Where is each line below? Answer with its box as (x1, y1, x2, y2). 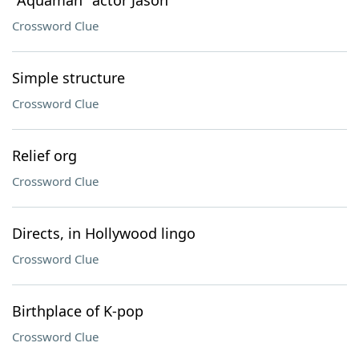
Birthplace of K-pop (12, 301, 143, 321)
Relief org (12, 146, 77, 165)
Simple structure (12, 68, 125, 87)
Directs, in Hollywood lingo (12, 224, 196, 243)
